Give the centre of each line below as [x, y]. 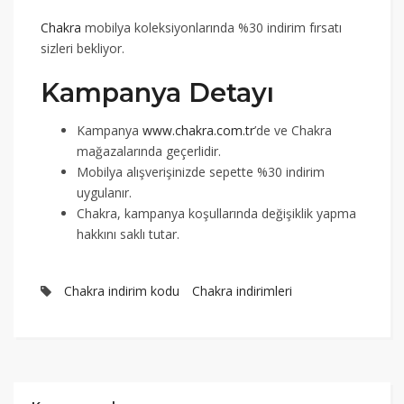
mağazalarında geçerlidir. [149, 151]
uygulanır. [104, 192]
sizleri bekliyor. [83, 48]
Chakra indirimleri [242, 290]
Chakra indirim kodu [122, 290]
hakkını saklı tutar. [128, 234]
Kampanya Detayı [157, 92]
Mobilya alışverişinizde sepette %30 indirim [201, 171]
